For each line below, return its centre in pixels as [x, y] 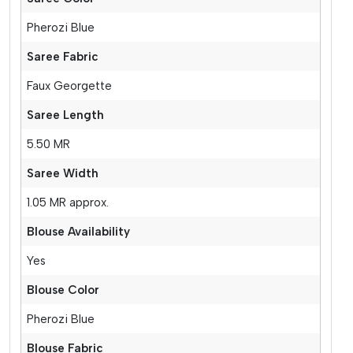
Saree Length [66, 115]
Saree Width [63, 173]
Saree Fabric [63, 56]
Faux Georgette [70, 85]
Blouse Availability [79, 231]
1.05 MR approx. [68, 202]
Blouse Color [63, 290]
